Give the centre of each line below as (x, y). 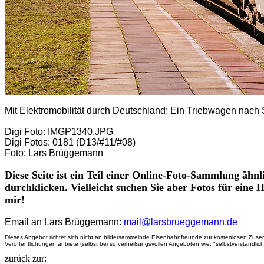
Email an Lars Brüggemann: (63, 222)
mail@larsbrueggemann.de (181, 222)
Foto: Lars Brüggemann (54, 153)
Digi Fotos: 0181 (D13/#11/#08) (70, 142)
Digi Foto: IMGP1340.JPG (59, 132)
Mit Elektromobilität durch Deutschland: (88, 110)
